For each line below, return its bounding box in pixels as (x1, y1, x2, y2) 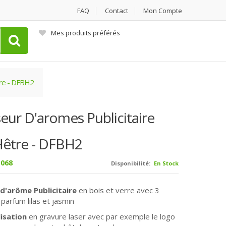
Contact (105, 6, 128, 15)
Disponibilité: (111, 159, 151, 167)
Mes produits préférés (51, 28, 120, 37)
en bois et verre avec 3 (78, 185, 159, 195)
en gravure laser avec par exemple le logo (26, 211, 175, 221)
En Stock (154, 159, 179, 167)
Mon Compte (143, 6, 182, 15)
